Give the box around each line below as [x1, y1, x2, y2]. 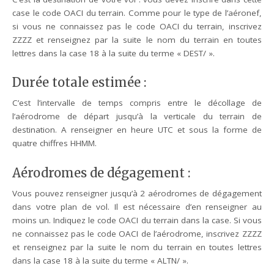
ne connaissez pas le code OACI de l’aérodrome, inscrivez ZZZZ [12, 228, 262, 239]
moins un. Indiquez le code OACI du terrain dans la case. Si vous [12, 214, 262, 226]
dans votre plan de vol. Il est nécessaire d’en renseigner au [12, 201, 262, 212]
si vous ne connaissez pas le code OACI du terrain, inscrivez [12, 21, 262, 32]
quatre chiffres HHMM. [12, 138, 97, 149]
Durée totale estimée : [12, 75, 147, 91]
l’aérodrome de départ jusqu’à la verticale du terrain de [12, 111, 262, 122]
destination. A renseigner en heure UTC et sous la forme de [12, 124, 262, 136]
